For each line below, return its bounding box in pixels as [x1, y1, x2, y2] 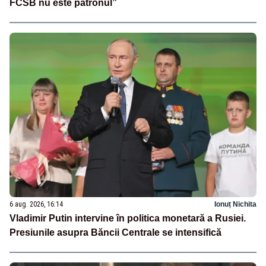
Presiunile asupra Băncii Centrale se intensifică [9, 227, 221, 237]
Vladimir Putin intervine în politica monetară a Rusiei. [9, 213, 246, 223]
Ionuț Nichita [214, 199, 256, 208]
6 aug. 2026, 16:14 [9, 199, 63, 208]
